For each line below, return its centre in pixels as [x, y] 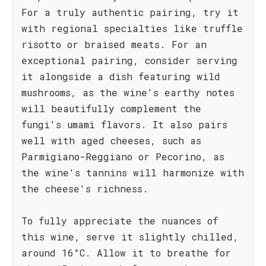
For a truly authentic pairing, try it [130, 12]
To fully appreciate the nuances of [120, 221]
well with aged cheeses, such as [111, 140]
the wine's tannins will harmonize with [133, 172]
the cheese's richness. [85, 189]
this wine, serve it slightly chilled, [130, 237]
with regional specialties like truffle [132, 28]
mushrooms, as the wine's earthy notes [128, 92]
